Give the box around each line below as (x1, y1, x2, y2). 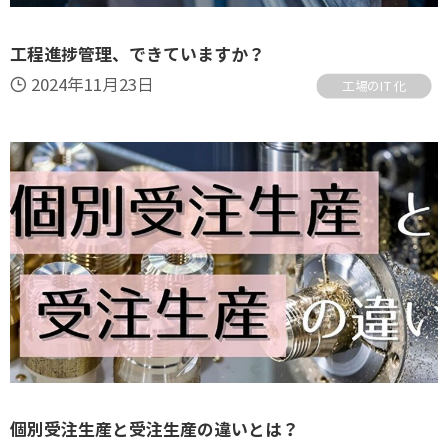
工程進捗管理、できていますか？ (9, 43, 265, 66)
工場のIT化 (342, 77, 407, 94)
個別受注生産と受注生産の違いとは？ (9, 419, 299, 442)
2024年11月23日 (31, 74, 155, 96)
